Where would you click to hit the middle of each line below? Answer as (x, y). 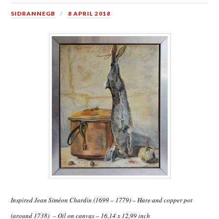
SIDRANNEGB (33, 14)
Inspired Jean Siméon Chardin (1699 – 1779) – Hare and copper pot (102, 200)
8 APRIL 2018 (89, 14)
